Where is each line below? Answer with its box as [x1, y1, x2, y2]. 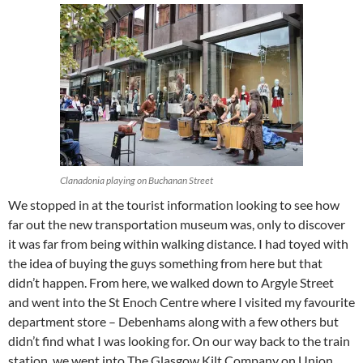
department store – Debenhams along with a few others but [8, 314, 339, 330]
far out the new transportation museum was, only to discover [8, 216, 345, 233]
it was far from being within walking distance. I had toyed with [8, 236, 348, 252]
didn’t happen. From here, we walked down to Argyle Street [8, 275, 334, 291]
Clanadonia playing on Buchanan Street [60, 174, 213, 187]
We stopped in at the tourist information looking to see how [8, 197, 340, 213]
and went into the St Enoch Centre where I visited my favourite [8, 294, 355, 310]
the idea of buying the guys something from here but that [8, 255, 322, 271]
